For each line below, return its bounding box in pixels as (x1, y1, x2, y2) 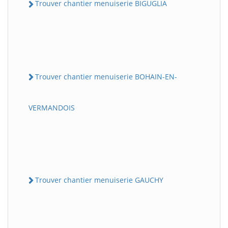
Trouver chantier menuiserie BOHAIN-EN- (35, 71, 177, 81)
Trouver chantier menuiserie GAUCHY (35, 175, 163, 185)
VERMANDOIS (28, 102, 75, 112)
